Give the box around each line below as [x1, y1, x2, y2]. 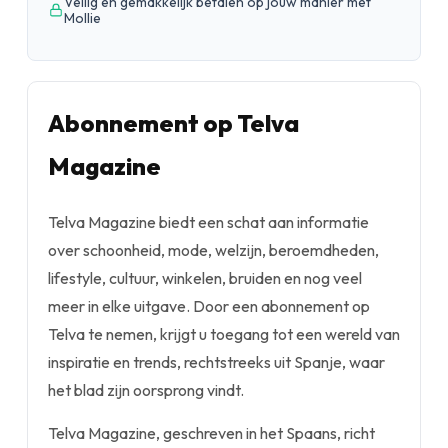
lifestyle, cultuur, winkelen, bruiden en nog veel [48, 268, 362, 288]
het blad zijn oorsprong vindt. [48, 380, 244, 400]
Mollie [64, 9, 101, 27]
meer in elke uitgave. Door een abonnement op [48, 296, 370, 316]
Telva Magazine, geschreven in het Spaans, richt [48, 423, 375, 443]
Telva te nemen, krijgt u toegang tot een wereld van [48, 324, 400, 344]
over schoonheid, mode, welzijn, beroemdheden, [48, 240, 379, 260]
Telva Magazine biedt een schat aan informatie [48, 212, 369, 232]
